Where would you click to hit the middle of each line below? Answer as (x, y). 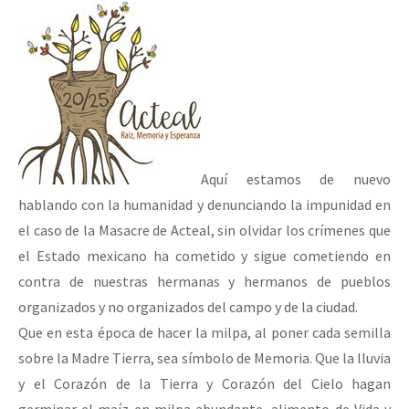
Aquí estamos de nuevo (296, 179)
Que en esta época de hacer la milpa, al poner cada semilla (204, 333)
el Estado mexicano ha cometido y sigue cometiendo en (204, 256)
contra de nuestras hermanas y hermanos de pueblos (204, 282)
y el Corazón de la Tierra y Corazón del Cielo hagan (204, 384)
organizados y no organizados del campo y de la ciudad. (188, 307)
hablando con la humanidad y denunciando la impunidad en (204, 205)
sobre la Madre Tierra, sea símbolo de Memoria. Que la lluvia (204, 358)
